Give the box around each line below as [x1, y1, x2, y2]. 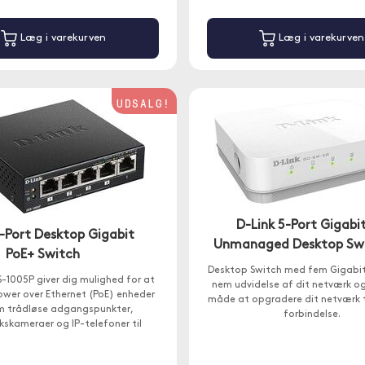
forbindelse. [283, 310, 341, 319]
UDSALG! [117, 95, 171, 111]
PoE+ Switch [5, 248, 80, 262]
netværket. [27, 334, 80, 344]
